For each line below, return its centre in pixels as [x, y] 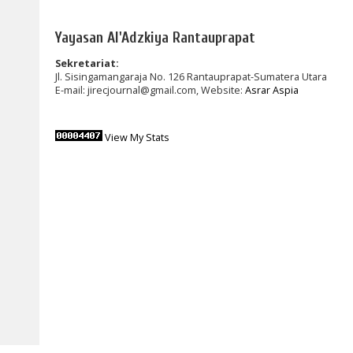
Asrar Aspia [272, 90]
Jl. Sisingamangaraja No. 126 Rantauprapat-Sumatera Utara [191, 76]
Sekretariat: [87, 63]
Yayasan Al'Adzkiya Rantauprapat [155, 37]
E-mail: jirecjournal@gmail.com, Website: [150, 90]
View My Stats [137, 137]
